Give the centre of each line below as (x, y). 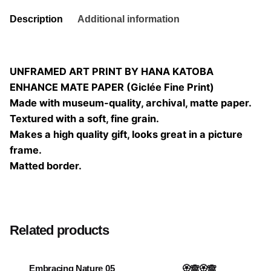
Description (36, 18)
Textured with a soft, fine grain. (84, 119)
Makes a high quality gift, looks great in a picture (126, 135)
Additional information (129, 18)
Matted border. (46, 166)
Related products (59, 230)
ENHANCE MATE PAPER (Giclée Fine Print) (112, 87)
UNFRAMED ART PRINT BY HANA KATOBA (112, 72)
